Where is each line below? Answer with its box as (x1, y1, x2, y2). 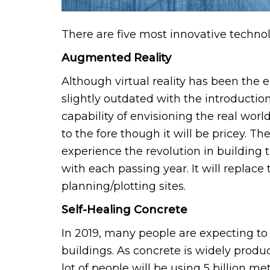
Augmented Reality (61, 51, 171, 64)
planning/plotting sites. (61, 179, 186, 193)
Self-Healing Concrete (61, 202, 187, 216)
